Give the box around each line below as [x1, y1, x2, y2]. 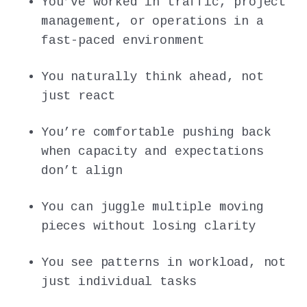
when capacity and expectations [41, 144, 264, 158]
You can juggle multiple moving [41, 200, 264, 214]
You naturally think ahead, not [41, 69, 264, 84]
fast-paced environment [41, 33, 205, 47]
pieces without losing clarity [41, 219, 256, 234]
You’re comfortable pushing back [41, 125, 271, 139]
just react [41, 88, 116, 103]
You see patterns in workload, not [41, 256, 286, 270]
